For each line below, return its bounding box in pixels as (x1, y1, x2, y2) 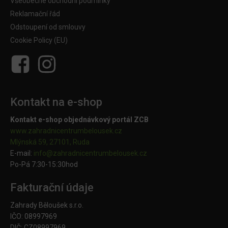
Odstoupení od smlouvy (10, 23, 85, 32)
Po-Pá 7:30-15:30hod (10, 160, 78, 169)
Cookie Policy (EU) (10, 36, 68, 45)
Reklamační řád (10, 10, 60, 18)
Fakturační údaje (10, 181, 94, 194)
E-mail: (10, 149, 34, 158)
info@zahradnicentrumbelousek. (34, 149, 139, 158)
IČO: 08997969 (10, 212, 57, 221)
